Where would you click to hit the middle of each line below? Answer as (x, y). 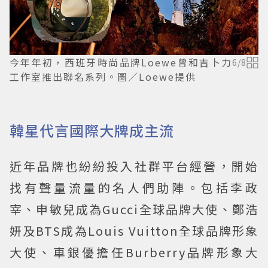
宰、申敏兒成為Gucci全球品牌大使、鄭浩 (134, 209)
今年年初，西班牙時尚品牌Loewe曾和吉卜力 (121, 63)
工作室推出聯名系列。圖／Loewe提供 (103, 77)
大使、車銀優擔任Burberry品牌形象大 (134, 252)
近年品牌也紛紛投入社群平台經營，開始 (134, 166)
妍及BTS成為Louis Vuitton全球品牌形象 (134, 231)
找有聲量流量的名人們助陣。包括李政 (134, 188)
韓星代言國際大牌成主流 (92, 130)
